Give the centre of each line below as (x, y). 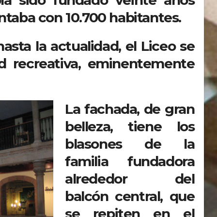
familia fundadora (130, 161)
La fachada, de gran (130, 109)
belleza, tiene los (130, 126)
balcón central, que (130, 196)
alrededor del (130, 178)
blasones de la (130, 144)
